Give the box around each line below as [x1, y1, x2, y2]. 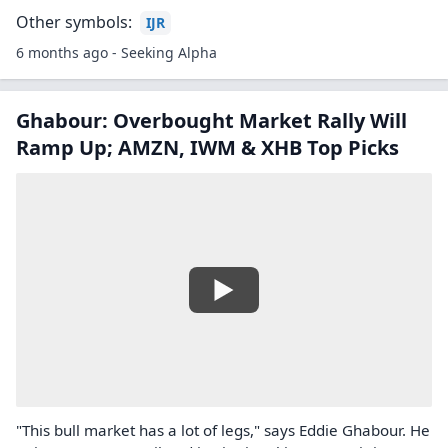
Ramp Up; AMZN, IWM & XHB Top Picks [16, 134, 399, 161]
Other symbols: [16, 11, 132, 33]
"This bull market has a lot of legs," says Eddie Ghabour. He [16, 420, 430, 440]
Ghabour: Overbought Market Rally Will [16, 107, 407, 134]
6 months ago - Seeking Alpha [16, 43, 217, 62]
